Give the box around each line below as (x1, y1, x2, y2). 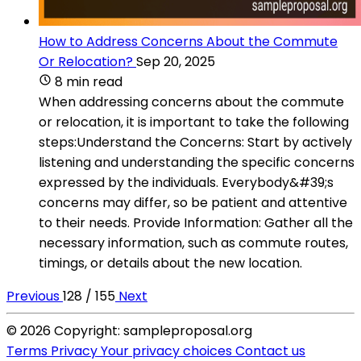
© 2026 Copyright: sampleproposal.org (6, 321, 252, 340)
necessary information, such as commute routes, (39, 233, 348, 252)
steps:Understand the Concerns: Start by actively (39, 132, 352, 151)
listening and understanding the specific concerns (39, 152, 355, 172)
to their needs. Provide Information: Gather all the (39, 213, 353, 232)
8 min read (55, 72, 122, 91)
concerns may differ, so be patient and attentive (39, 193, 347, 212)
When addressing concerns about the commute (39, 92, 344, 111)
